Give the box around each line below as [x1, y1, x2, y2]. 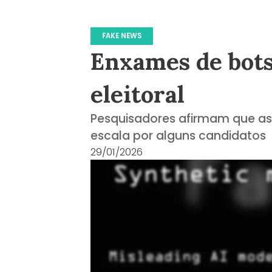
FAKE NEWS [102, 30, 142, 41]
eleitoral [90, 79, 185, 109]
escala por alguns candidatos [90, 127, 267, 144]
